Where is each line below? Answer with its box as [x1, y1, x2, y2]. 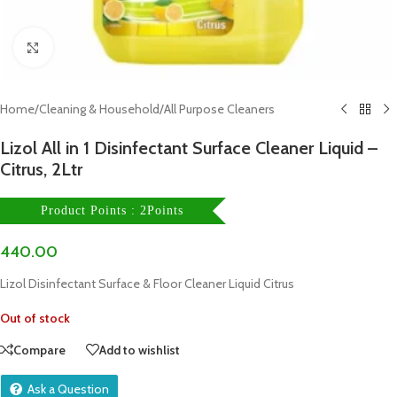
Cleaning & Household [39, 101, 160, 117]
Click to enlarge [52, 40, 131, 54]
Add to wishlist [99, 341, 180, 358]
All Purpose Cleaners [164, 101, 275, 117]
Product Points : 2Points [40, 204, 183, 217]
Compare [13, 341, 66, 358]
